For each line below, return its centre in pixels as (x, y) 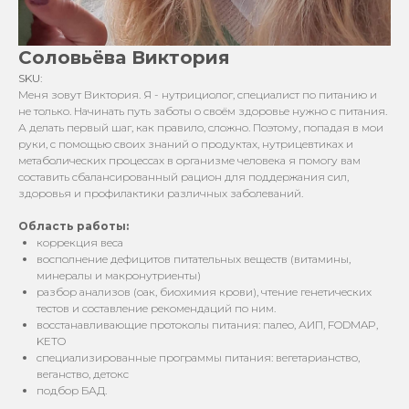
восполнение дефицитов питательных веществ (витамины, (194, 259)
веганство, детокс (83, 374)
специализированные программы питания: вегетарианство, (198, 357)
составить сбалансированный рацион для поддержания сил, (184, 177)
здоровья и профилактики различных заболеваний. (161, 193)
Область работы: (73, 226)
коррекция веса (80, 242)
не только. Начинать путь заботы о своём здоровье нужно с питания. (203, 111)
